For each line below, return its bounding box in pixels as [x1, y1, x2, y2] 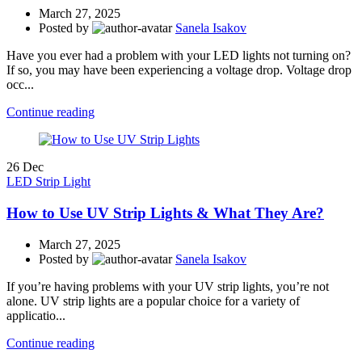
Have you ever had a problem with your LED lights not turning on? [6, 48, 351, 63]
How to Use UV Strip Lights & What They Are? [6, 204, 324, 221]
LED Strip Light [6, 175, 90, 189]
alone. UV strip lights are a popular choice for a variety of [6, 293, 300, 308]
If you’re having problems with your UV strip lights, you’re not [6, 279, 329, 293]
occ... [6, 78, 34, 92]
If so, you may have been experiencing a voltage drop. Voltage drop [6, 63, 351, 78]
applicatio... [6, 308, 65, 322]
